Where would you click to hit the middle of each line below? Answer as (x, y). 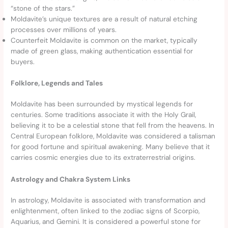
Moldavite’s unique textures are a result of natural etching (104, 19)
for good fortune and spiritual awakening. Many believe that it (110, 146)
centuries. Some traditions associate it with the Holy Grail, (104, 114)
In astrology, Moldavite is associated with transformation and (108, 200)
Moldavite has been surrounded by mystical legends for (102, 104)
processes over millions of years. (64, 30)
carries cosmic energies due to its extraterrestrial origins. (103, 157)
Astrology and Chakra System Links (71, 179)
